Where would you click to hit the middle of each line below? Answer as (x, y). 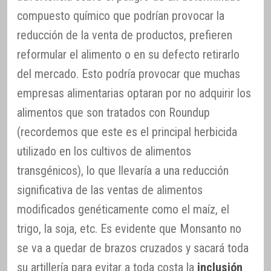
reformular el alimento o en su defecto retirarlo (128, 54)
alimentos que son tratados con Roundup (113, 112)
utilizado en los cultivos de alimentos (104, 151)
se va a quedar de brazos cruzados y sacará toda (133, 248)
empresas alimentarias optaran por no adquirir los (134, 93)
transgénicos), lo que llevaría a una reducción (123, 170)
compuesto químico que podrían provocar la (121, 15)
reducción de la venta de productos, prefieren (125, 35)
